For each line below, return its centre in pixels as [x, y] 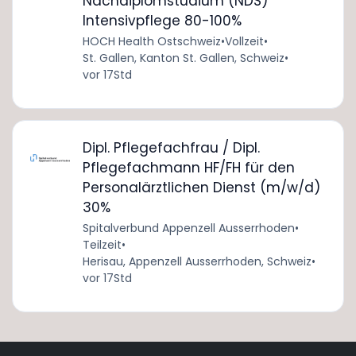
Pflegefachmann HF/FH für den [188, 167]
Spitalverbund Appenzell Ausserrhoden [188, 228]
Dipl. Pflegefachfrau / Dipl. [171, 147]
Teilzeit [102, 244]
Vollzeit [244, 41]
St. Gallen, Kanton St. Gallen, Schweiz [183, 58]
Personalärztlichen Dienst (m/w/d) [201, 187]
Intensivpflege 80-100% [162, 20]
